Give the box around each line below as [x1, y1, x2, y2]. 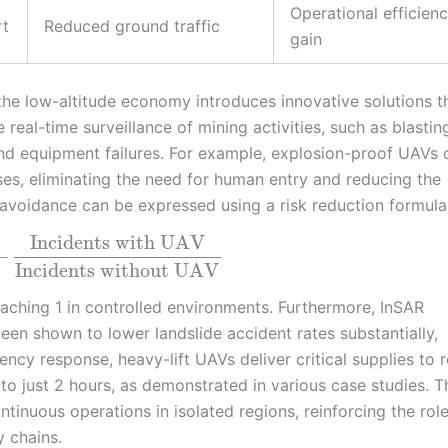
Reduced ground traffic [44, 15, 220, 36]
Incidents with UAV [30, 231, 206, 255]
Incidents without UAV [15, 258, 220, 282]
